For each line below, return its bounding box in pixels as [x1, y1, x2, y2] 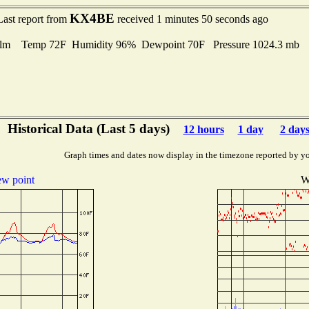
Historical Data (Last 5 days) [7, 121, 170, 136]
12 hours [183, 123, 224, 135]
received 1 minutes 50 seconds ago [114, 13, 268, 25]
